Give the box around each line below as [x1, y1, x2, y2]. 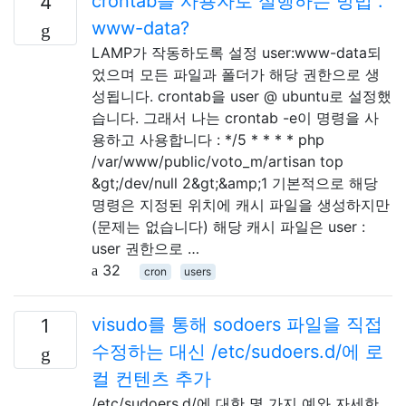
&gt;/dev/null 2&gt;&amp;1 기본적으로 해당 [92, 173, 378, 192]
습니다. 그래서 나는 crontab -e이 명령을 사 [92, 108, 379, 127]
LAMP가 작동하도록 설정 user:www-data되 [92, 43, 382, 62]
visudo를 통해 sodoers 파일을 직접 [92, 313, 382, 335]
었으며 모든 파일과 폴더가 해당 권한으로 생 [92, 64, 380, 83]
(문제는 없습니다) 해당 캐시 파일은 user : [92, 217, 365, 236]
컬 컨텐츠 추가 [92, 367, 211, 390]
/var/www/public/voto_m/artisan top [92, 151, 343, 170]
